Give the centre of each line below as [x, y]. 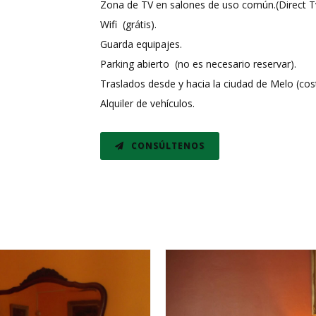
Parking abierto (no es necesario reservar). [198, 63]
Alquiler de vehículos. [147, 103]
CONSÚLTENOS [166, 145]
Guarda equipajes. [141, 44]
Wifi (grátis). [128, 24]
